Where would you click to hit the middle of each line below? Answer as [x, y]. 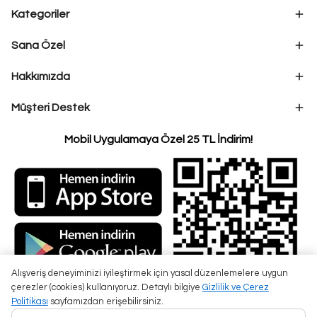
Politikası [30, 301]
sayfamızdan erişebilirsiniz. [106, 301]
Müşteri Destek [51, 108]
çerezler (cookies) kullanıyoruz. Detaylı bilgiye [107, 287]
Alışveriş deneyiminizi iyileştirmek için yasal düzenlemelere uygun [150, 273]
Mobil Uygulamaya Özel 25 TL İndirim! [158, 139]
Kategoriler [40, 14]
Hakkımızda [41, 76]
